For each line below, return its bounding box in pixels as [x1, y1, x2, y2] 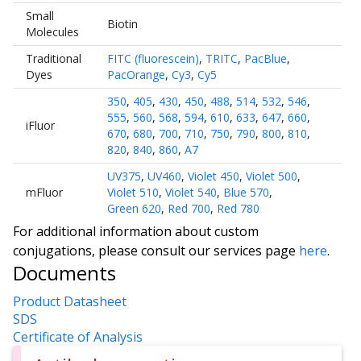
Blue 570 [223, 184, 269, 200]
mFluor [26, 184, 63, 200]
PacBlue [244, 50, 287, 66]
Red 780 [217, 200, 259, 216]
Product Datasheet [13, 293, 127, 311]
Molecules [26, 23, 79, 39]
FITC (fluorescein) [107, 50, 199, 66]
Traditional [26, 50, 81, 66]
